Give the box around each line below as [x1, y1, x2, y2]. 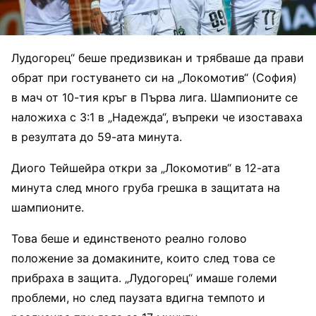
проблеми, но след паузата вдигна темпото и [11, 291, 265, 305]
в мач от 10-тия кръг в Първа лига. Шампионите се [11, 90, 298, 105]
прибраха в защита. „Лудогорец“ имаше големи [11, 271, 277, 286]
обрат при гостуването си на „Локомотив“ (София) [11, 71, 297, 85]
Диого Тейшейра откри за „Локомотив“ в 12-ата [11, 161, 280, 176]
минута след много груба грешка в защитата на [11, 181, 280, 195]
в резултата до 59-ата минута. [11, 130, 182, 145]
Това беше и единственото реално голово [11, 231, 247, 246]
